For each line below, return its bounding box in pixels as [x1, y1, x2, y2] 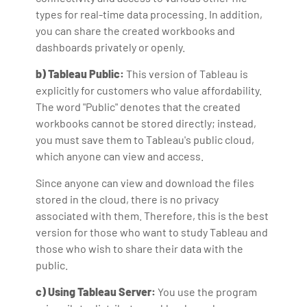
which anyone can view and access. [36, 149, 204, 162]
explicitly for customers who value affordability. [36, 83, 262, 97]
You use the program [156, 284, 258, 298]
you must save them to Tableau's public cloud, [36, 132, 255, 146]
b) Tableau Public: [36, 66, 125, 80]
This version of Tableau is [124, 66, 249, 80]
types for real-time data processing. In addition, [36, 7, 263, 21]
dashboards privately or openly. [36, 40, 186, 53]
